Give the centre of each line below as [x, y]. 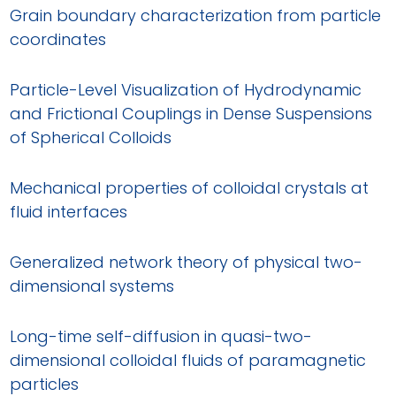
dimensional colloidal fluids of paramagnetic [188, 360]
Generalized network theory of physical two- [187, 262]
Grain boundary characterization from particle [196, 15]
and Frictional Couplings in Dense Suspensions [191, 113]
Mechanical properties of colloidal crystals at [190, 187]
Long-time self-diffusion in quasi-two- [161, 336]
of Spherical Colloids [91, 137]
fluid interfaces [69, 211]
